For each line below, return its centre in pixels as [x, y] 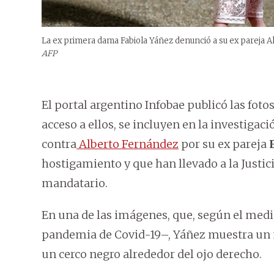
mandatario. [75, 183]
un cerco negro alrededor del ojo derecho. [152, 254]
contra [59, 144]
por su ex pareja [224, 144]
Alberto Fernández [128, 144]
